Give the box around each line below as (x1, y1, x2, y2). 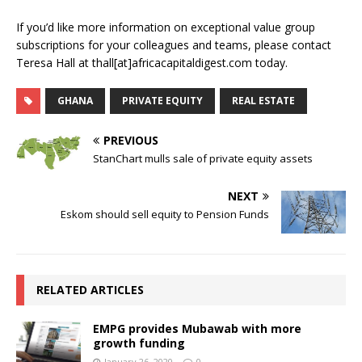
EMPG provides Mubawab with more (93, 320, 301, 336)
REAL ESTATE (232, 93, 295, 107)
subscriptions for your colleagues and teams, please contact (16, 36, 331, 53)
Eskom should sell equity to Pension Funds (61, 206, 269, 221)
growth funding (93, 335, 185, 351)
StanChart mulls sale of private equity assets (93, 150, 313, 166)
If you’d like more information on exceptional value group (16, 19, 315, 35)
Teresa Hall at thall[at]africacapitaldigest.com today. (16, 54, 288, 70)
